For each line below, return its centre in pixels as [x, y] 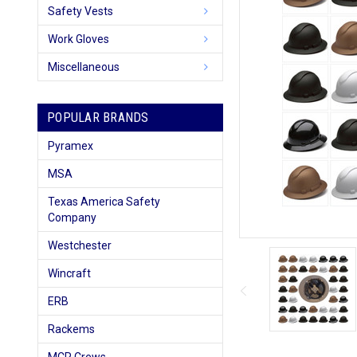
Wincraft [69, 273]
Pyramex [71, 146]
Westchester [80, 245]
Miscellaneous [84, 67]
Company [72, 218]
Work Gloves [78, 39]
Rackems [71, 329]
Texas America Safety [104, 202]
